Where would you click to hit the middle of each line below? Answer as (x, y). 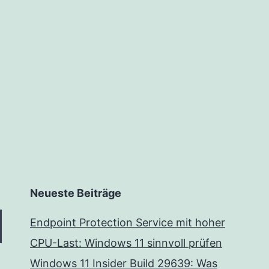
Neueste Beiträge (76, 193)
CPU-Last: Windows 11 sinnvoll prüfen (126, 243)
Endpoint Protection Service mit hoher (128, 223)
